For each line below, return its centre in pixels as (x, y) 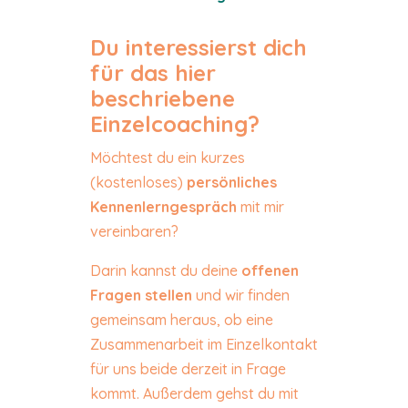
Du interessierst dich (198, 48)
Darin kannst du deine (165, 271)
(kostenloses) (138, 183)
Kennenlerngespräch (163, 207)
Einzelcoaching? (174, 124)
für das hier (153, 73)
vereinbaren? (134, 232)
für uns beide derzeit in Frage (188, 369)
